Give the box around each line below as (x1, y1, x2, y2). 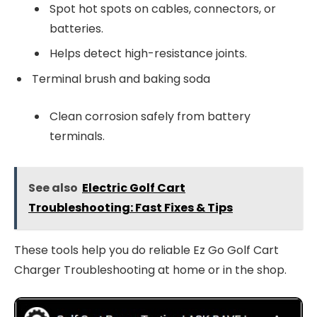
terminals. (50, 127, 105, 144)
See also (28, 179, 78, 196)
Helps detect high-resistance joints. (50, 45, 247, 62)
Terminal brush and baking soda (32, 71, 210, 88)
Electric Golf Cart (82, 179, 185, 196)
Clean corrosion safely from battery (50, 108, 250, 125)
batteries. (50, 21, 103, 38)
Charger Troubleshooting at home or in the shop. (14, 261, 287, 278)
